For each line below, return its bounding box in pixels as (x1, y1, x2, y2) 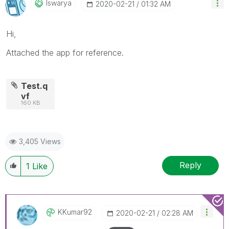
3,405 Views (19, 136, 61, 146)
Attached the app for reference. (6, 47, 124, 58)
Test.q (21, 80, 48, 91)
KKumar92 (58, 207, 92, 216)
